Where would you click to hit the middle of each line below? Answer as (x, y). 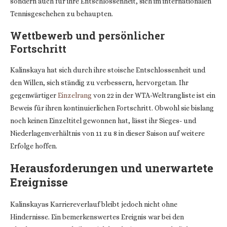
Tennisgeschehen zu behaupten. (62, 14)
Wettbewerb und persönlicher (87, 35)
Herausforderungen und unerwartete (112, 168)
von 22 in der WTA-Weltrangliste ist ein (154, 95)
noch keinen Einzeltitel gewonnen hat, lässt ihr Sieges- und (103, 121)
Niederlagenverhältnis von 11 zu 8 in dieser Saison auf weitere (107, 133)
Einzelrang (75, 95)
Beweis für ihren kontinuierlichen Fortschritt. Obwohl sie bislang (112, 108)
